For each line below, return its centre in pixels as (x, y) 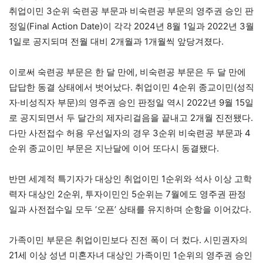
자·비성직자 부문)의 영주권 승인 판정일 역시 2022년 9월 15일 (131, 102)
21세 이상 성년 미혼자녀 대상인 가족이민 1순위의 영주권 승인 (131, 255)
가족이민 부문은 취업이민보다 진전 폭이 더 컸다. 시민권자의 (128, 240)
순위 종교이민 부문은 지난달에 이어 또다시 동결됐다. (114, 148)
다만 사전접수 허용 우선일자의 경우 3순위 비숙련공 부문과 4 (130, 133)
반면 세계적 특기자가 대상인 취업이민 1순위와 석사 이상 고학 (130, 178)
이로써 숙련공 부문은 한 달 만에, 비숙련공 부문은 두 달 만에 (127, 72)
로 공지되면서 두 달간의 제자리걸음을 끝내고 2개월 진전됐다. (131, 117)
